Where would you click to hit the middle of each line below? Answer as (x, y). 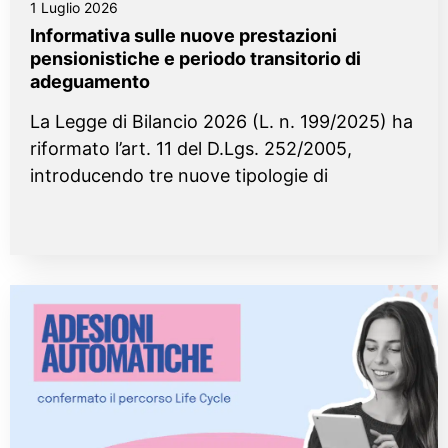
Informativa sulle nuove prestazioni (183, 36)
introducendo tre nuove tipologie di (179, 176)
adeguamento (90, 82)
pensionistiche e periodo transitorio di (195, 59)
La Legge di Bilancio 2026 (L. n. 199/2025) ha (221, 122)
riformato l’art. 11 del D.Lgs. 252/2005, (191, 149)
